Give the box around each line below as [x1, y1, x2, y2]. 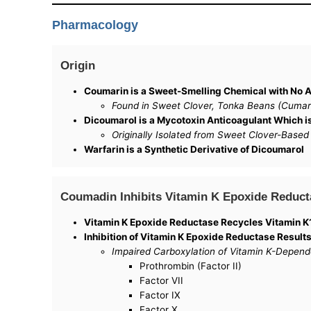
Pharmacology [52, 18, 139, 33]
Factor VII [140, 275, 184, 287]
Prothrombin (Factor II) [140, 260, 242, 272]
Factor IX [140, 289, 181, 301]
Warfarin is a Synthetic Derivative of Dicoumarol [84, 144, 305, 155]
